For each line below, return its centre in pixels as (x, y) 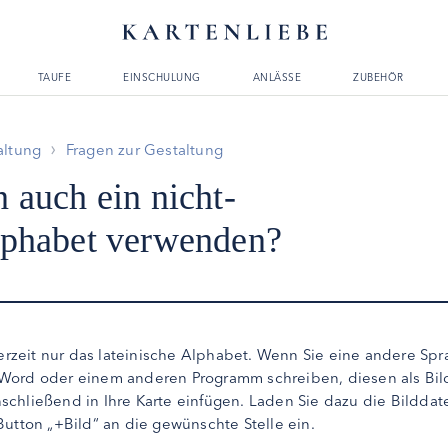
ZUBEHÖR (378, 77)
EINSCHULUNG (162, 77)
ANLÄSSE (276, 77)
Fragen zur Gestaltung (144, 149)
